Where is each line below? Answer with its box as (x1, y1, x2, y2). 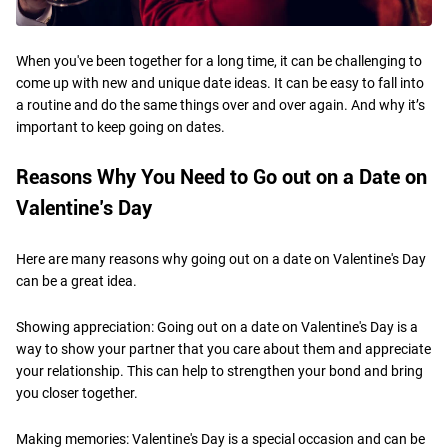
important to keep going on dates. (16, 118, 228, 135)
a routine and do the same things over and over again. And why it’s (16, 96, 425, 113)
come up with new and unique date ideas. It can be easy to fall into (16, 74, 424, 91)
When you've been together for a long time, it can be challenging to (16, 52, 422, 69)
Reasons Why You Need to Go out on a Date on (16, 164, 427, 189)
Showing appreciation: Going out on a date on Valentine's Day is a (16, 318, 418, 335)
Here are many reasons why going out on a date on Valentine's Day (16, 250, 426, 267)
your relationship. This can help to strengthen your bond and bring (16, 362, 423, 379)
